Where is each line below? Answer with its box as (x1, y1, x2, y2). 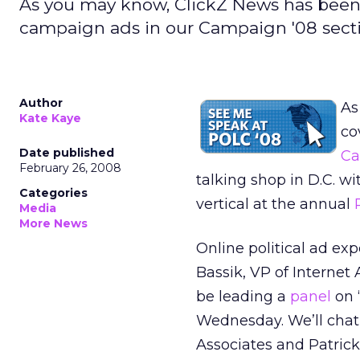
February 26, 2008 (19, 161, 121, 175)
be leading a (196, 288, 290, 305)
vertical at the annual (196, 195, 354, 213)
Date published (19, 145, 114, 160)
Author (19, 96, 63, 110)
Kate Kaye (19, 111, 81, 125)
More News (19, 216, 88, 231)
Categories (19, 186, 88, 200)
